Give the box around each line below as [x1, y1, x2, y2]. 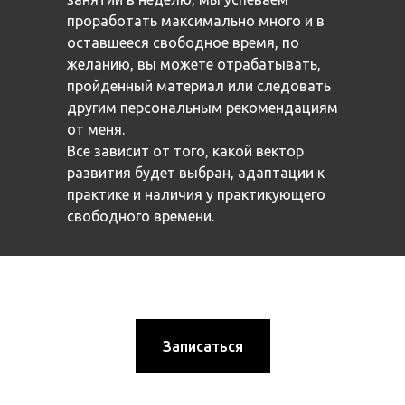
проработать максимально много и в [67, 13, 325, 29]
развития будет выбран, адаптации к [67, 165, 325, 181]
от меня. [67, 121, 125, 137]
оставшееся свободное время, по [67, 34, 299, 51]
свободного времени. [67, 208, 214, 224]
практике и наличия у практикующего [67, 186, 325, 202]
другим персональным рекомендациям [67, 99, 338, 116]
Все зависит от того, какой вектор [67, 143, 304, 159]
